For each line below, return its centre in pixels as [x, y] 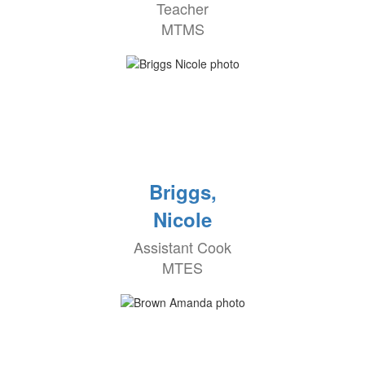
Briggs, [182, 192]
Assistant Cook [182, 247]
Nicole [182, 220]
